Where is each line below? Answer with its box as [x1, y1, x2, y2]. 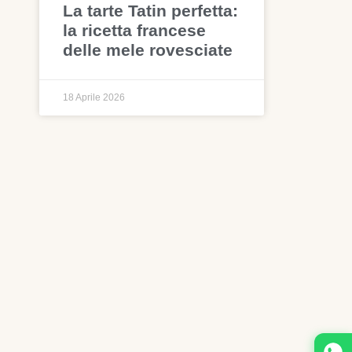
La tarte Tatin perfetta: [63, 2, 239, 20]
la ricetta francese [63, 21, 207, 40]
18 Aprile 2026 [63, 92, 126, 104]
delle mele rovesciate [63, 41, 233, 60]
